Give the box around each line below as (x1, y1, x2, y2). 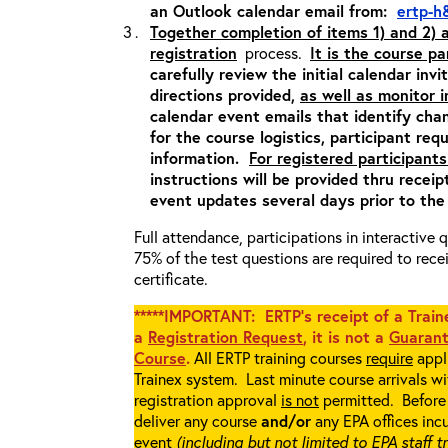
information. (150, 147, 249, 168)
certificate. (134, 268, 208, 289)
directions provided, (150, 84, 300, 105)
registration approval (134, 389, 281, 410)
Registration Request (148, 326, 303, 347)
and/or (261, 410, 311, 431)
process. (237, 42, 310, 63)
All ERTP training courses (194, 347, 366, 368)
